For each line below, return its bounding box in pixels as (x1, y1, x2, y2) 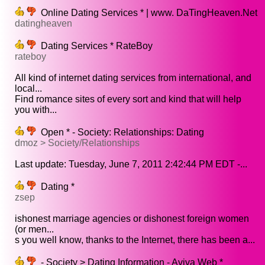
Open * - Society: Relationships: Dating (36, 127, 204, 138)
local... (15, 83, 42, 94)
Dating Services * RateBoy (36, 41, 153, 51)
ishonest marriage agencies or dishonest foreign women (15, 214, 249, 224)
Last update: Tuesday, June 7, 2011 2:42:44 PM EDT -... (15, 159, 247, 170)
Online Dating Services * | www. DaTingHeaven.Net (36, 8, 257, 18)
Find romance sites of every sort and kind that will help (15, 94, 241, 105)
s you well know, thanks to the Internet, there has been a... (15, 235, 255, 245)
